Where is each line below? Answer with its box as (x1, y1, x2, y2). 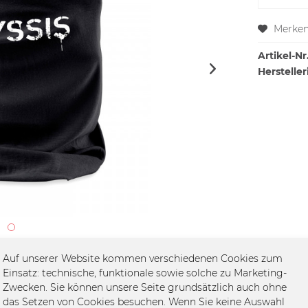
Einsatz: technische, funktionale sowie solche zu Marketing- (3, 267, 287, 279)
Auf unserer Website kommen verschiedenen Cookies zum (3, 252, 283, 265)
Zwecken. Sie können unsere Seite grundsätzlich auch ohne (3, 281, 287, 294)
